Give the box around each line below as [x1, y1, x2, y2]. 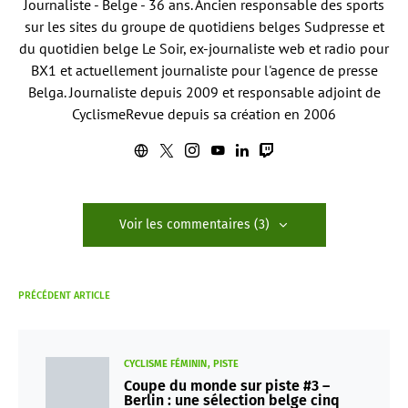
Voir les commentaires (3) [118, 217, 270, 232]
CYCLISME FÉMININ [124, 358, 207, 370]
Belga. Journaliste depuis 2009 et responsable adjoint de [27, 83, 381, 101]
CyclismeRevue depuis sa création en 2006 [72, 105, 336, 123]
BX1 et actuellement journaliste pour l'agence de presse [30, 61, 378, 79]
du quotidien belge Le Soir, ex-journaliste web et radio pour [19, 39, 389, 57]
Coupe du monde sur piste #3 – [124, 377, 330, 394]
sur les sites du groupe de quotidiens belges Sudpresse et [24, 17, 384, 36]
